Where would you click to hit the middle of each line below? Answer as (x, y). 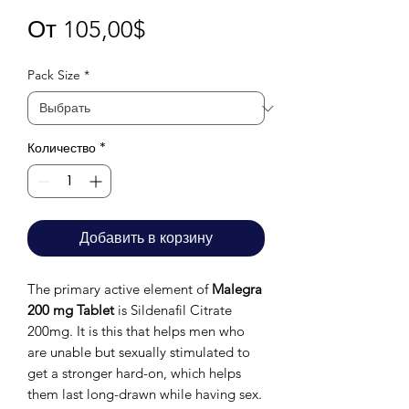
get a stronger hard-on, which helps (134, 373)
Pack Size (54, 75)
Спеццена (199, 29)
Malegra (237, 289)
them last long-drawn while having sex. (145, 394)
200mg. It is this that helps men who (136, 331)
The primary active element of (120, 289)
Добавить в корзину (146, 238)
